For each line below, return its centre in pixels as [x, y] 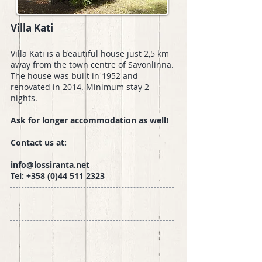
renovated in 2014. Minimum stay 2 [80, 87]
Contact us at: [39, 142]
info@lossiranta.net [50, 165]
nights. [25, 98]
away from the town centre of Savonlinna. [92, 65]
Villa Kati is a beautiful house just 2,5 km [90, 54]
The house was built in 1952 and [74, 76]
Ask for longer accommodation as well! [89, 120]
